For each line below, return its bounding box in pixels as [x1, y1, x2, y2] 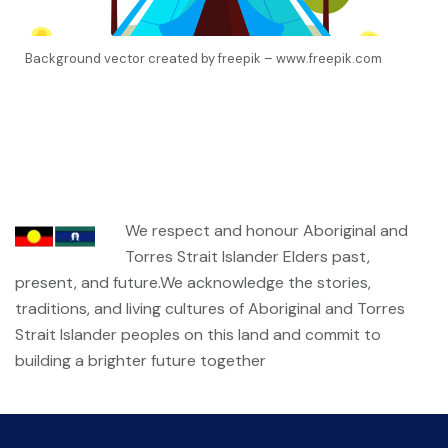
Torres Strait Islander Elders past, [125, 246, 370, 267]
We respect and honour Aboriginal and [125, 220, 408, 241]
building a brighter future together [15, 350, 266, 371]
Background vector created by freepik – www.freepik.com [25, 50, 382, 67]
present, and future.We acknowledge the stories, [15, 272, 371, 293]
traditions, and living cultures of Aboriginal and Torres [15, 298, 405, 319]
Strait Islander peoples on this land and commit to [15, 324, 381, 345]
